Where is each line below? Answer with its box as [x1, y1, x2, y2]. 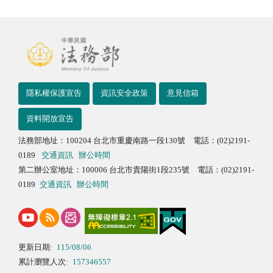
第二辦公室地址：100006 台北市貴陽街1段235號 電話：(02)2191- [18, 165, 254, 174]
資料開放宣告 [26, 114, 74, 124]
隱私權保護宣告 [26, 88, 82, 98]
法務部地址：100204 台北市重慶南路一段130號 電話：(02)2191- [18, 135, 250, 145]
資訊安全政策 [101, 88, 148, 98]
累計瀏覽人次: [18, 257, 68, 266]
